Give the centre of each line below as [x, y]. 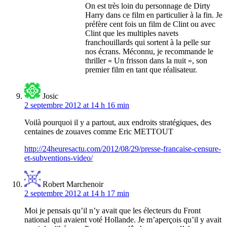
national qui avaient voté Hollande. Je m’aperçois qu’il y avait [123, 220]
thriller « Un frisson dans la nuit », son [146, 61]
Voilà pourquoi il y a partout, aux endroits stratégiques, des [118, 123]
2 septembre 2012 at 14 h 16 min [77, 105]
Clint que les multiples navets [132, 33]
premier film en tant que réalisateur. [141, 70]
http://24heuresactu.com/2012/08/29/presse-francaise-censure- [123, 149]
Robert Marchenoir [73, 184]
